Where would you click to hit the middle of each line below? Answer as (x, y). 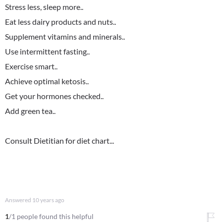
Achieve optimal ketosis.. (47, 81)
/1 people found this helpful (51, 216)
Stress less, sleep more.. (44, 7)
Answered (19, 200)
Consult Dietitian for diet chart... (59, 140)
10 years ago (48, 200)
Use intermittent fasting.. (47, 51)
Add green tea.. (30, 111)
